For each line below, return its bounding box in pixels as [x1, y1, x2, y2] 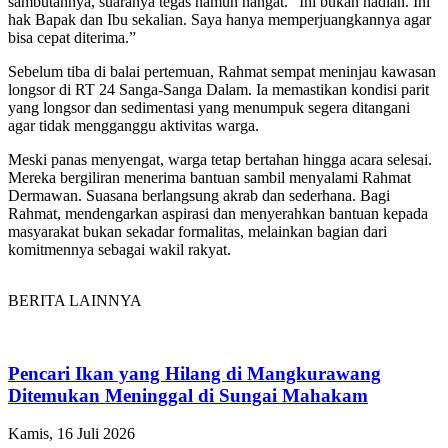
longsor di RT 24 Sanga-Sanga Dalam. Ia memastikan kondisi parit [8, 80, 429, 98]
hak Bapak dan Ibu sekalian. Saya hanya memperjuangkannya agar [8, 10, 431, 28]
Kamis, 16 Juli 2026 [8, 425, 135, 443]
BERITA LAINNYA [8, 291, 142, 309]
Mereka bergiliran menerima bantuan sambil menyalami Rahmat [8, 168, 411, 186]
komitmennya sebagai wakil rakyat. [8, 240, 231, 258]
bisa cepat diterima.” [8, 28, 136, 46]
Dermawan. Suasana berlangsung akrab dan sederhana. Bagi [8, 186, 390, 204]
